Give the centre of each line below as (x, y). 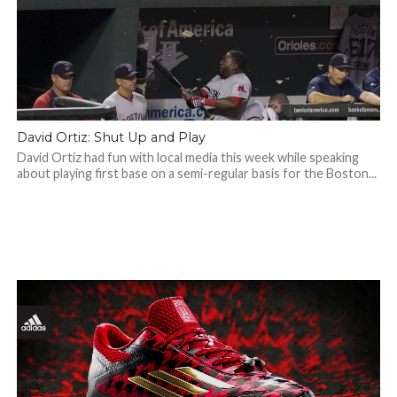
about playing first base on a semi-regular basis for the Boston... (196, 173)
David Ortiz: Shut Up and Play (111, 137)
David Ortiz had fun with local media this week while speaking (187, 157)
